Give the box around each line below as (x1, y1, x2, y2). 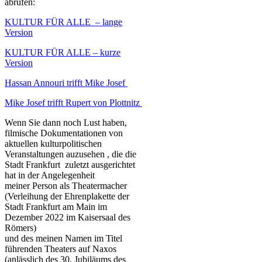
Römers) (5, 222, 39, 233)
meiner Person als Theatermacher (5, 180, 127, 191)
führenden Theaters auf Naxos (5, 243, 116, 254)
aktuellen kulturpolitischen (5, 138, 102, 149)
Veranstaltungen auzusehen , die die (5, 149, 136, 159)
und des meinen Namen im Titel (5, 233, 122, 243)
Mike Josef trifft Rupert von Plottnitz (5, 97, 142, 108)
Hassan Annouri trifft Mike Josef (5, 77, 127, 88)
